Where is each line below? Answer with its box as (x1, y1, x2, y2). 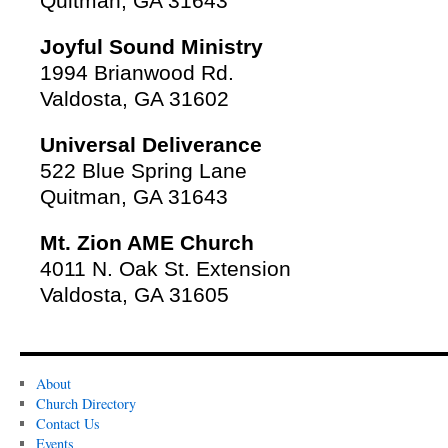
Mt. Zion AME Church (40, 231, 254, 255)
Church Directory (35, 394, 136, 413)
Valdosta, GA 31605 (40, 283, 229, 307)
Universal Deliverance (40, 133, 262, 157)
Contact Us (35, 414, 100, 433)
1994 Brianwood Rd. (40, 61, 234, 85)
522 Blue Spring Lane (40, 159, 247, 183)
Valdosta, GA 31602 (40, 87, 229, 111)
